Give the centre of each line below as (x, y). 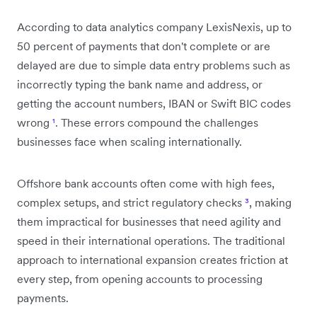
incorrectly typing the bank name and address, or (140, 84)
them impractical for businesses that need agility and (149, 221)
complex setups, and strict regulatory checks (131, 202)
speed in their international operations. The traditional (151, 240)
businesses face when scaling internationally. (129, 141)
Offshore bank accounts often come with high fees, (146, 183)
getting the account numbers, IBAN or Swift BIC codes (154, 103)
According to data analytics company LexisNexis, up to (154, 27)
